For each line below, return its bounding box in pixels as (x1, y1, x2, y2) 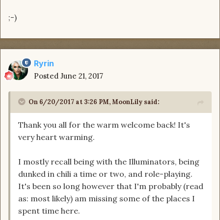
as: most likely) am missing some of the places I (18, 193, 195, 203)
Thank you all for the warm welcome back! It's (18, 119, 190, 130)
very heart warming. (18, 132, 95, 142)
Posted (34, 71, 60, 81)
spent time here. (18, 205, 80, 216)
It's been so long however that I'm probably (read (18, 181, 203, 191)
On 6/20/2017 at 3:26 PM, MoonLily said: (28, 97, 160, 106)
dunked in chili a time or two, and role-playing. (18, 168, 192, 179)
